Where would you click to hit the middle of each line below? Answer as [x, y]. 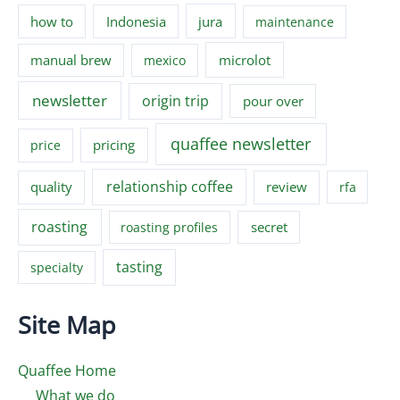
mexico [165, 60]
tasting [140, 267]
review [286, 187]
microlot [244, 59]
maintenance [294, 21]
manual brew [71, 59]
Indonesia [136, 21]
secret [269, 227]
